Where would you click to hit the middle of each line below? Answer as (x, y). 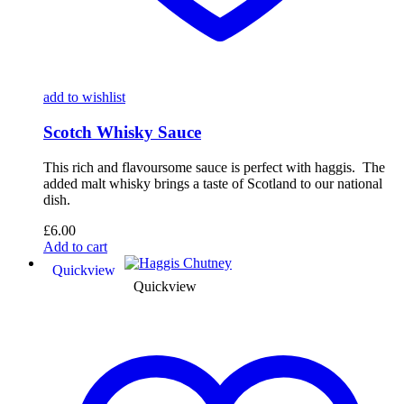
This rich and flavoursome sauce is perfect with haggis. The (214, 167)
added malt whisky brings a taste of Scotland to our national (213, 183)
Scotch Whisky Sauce (122, 133)
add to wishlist (84, 97)
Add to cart (75, 246)
